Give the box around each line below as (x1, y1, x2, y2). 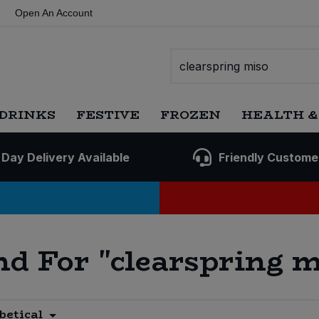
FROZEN (159, 105, 221, 124)
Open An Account (15, 7, 93, 19)
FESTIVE (76, 105, 140, 124)
